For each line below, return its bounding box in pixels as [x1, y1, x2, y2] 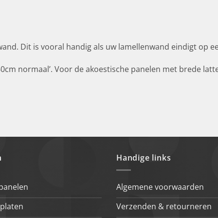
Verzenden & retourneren [116, 200, 212, 212]
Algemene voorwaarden [116, 181, 204, 192]
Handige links [116, 152, 171, 163]
